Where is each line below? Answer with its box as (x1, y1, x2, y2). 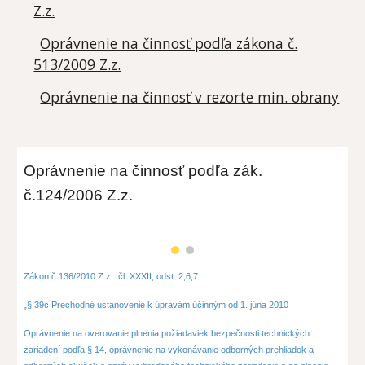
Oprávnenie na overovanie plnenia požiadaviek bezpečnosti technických (24, 328, 310, 338)
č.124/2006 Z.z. (24, 187, 134, 204)
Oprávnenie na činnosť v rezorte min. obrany (40, 87, 340, 107)
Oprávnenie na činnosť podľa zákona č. (40, 33, 298, 53)
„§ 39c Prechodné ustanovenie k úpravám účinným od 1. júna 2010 (24, 300, 289, 310)
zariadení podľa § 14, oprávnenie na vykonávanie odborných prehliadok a (24, 344, 314, 354)
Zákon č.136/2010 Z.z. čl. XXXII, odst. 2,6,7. (24, 271, 201, 282)
